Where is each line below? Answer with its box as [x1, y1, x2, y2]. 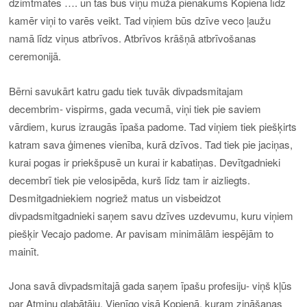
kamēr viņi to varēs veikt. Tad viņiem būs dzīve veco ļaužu [9, 13, 271, 28]
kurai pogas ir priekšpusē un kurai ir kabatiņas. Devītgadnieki [9, 154, 281, 169]
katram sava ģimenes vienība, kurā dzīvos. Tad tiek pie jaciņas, [9, 136, 293, 151]
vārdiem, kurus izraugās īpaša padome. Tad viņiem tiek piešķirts [9, 119, 297, 134]
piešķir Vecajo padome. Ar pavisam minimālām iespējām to [9, 225, 274, 241]
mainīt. [9, 243, 40, 258]
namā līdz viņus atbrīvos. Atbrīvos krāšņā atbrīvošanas [9, 31, 257, 46]
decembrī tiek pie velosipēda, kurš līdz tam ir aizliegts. [9, 172, 251, 187]
